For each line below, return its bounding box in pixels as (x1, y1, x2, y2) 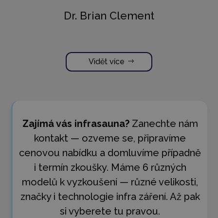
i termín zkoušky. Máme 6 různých (34, 162, 186, 174)
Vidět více (88, 57, 125, 67)
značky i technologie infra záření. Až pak (20, 191, 200, 203)
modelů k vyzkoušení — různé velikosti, (22, 176, 198, 188)
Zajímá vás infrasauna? (22, 118, 129, 130)
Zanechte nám (129, 118, 198, 130)
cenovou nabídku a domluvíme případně (19, 147, 201, 159)
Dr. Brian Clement (63, 9, 154, 22)
